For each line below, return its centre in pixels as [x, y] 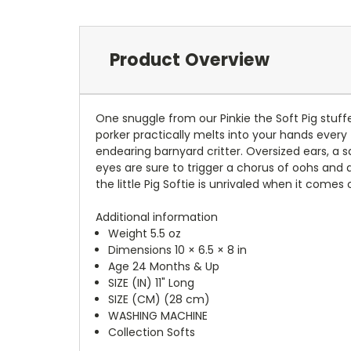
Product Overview [189, 60]
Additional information [157, 217]
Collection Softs [152, 332]
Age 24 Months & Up [164, 266]
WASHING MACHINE [158, 315]
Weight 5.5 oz [145, 233]
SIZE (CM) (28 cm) [159, 299]
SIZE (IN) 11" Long [152, 282]
